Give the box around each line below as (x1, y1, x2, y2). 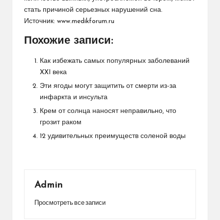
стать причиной (24, 6, 76, 13)
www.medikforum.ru (57, 18, 114, 25)
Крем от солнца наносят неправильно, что (40, 108, 176, 114)
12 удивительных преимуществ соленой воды (40, 133, 186, 139)
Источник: (24, 18, 57, 25)
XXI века (40, 69, 67, 76)
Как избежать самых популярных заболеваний (40, 57, 190, 64)
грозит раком (40, 119, 82, 126)
